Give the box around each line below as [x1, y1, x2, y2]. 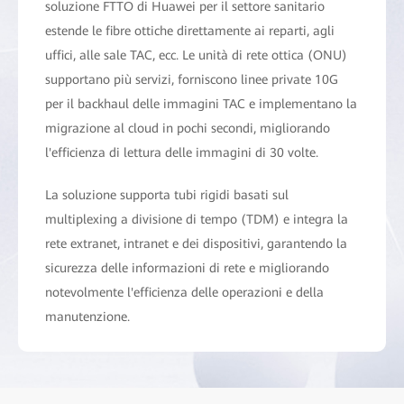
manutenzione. [45, 308, 130, 324]
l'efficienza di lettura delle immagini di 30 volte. [45, 144, 318, 160]
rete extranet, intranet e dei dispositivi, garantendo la [45, 235, 347, 251]
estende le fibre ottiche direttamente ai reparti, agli [45, 23, 335, 38]
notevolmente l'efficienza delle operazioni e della [45, 284, 324, 299]
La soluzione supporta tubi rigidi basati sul [45, 187, 289, 202]
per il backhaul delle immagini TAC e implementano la [45, 96, 357, 111]
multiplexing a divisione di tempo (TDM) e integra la [45, 211, 348, 226]
